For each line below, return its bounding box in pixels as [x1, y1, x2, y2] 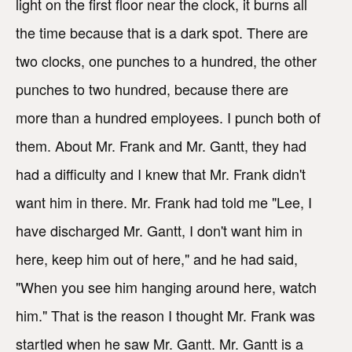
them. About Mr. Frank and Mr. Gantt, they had [16, 135, 306, 156]
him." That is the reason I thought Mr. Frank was [16, 305, 315, 326]
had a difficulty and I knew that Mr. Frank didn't [16, 163, 306, 185]
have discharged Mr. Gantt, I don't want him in [16, 220, 302, 241]
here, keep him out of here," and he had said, [16, 248, 298, 269]
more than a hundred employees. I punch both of [16, 107, 321, 128]
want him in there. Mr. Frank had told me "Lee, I [16, 192, 312, 213]
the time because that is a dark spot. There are [16, 22, 308, 43]
